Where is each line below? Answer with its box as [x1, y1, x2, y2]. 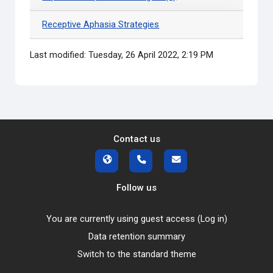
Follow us [116, 182, 157, 193]
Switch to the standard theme [77, 249, 196, 260]
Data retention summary [88, 231, 185, 242]
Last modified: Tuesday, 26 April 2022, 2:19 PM [30, 49, 214, 60]
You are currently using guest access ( [46, 213, 200, 224]
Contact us [113, 133, 160, 144]
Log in [200, 213, 224, 224]
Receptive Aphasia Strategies [42, 19, 160, 30]
